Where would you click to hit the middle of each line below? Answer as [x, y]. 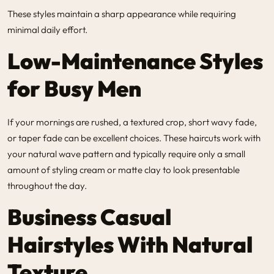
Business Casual [89, 217]
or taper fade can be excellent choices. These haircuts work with [134, 138]
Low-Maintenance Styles [135, 61]
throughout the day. [47, 185]
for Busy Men [74, 88]
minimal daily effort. [47, 29]
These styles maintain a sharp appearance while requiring [122, 13]
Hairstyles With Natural [130, 244]
